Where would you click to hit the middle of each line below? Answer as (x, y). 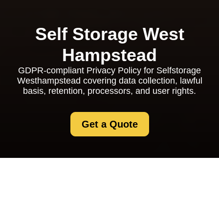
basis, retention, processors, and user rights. (109, 91)
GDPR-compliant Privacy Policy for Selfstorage (109, 70)
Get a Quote (109, 124)
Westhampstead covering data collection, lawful (109, 81)
